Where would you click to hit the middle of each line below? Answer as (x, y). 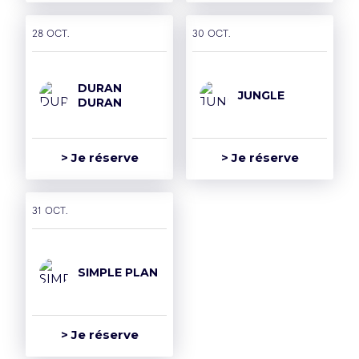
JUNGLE (261, 95)
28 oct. (50, 34)
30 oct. (211, 34)
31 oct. (50, 212)
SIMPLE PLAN (118, 272)
